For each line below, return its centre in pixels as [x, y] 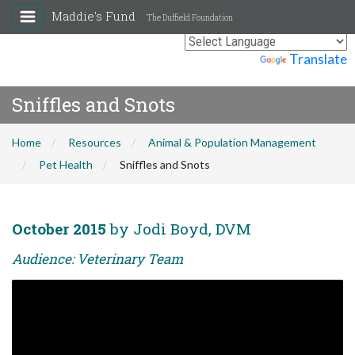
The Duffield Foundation [190, 18]
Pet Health [66, 164]
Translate [318, 59]
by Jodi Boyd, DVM [179, 229]
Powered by [223, 59]
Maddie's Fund [95, 16]
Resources [95, 142]
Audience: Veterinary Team [97, 259]
